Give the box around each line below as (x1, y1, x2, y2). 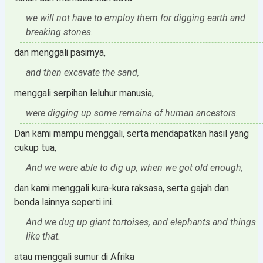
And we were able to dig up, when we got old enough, (26, 162, 243, 173)
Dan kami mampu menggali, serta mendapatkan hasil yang (14, 128, 249, 139)
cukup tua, (14, 142, 56, 153)
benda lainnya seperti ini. (14, 197, 113, 208)
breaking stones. (26, 26, 93, 38)
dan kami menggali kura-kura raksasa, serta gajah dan (14, 183, 229, 194)
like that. (26, 231, 60, 242)
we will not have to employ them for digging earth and (26, 12, 245, 23)
